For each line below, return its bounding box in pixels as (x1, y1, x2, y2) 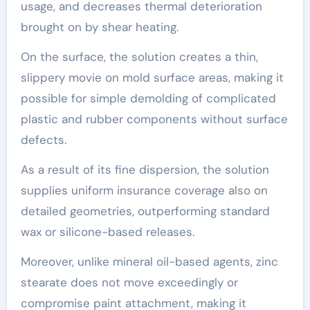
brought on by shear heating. (20, 19, 179, 35)
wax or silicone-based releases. (20, 224, 194, 239)
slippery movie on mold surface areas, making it (20, 69, 284, 85)
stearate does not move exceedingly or (20, 274, 238, 290)
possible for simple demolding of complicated (20, 90, 276, 106)
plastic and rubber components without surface (20, 111, 288, 127)
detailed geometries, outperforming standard (20, 203, 270, 219)
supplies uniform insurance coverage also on (20, 182, 268, 198)
